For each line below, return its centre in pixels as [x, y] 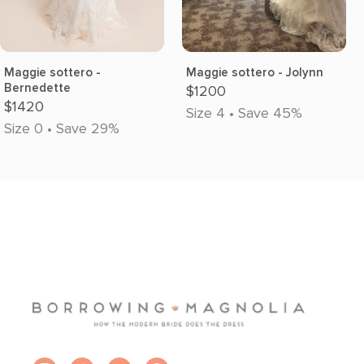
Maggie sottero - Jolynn [255, 72]
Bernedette [37, 88]
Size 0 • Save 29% [62, 128]
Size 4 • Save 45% [244, 113]
